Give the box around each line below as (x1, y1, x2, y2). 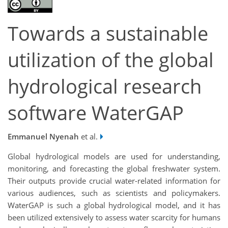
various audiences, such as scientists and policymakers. (8, 187, 220, 198)
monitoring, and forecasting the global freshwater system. (8, 163, 220, 174)
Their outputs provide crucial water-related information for (8, 175, 220, 186)
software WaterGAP (8, 100, 184, 126)
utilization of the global (8, 47, 214, 73)
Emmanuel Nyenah (8, 131, 79, 141)
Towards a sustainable (8, 20, 208, 47)
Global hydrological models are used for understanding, (8, 151, 220, 161)
